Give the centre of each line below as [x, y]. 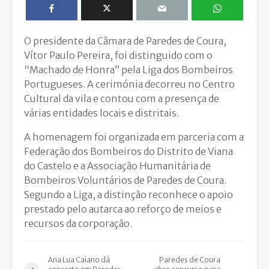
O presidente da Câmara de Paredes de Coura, [125, 41]
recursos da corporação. [78, 224]
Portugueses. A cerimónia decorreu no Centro [129, 84]
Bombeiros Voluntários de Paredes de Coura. [125, 180]
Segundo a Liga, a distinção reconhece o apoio [128, 195]
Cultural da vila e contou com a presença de [122, 99]
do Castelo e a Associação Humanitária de [117, 166]
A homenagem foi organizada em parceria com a [134, 137]
